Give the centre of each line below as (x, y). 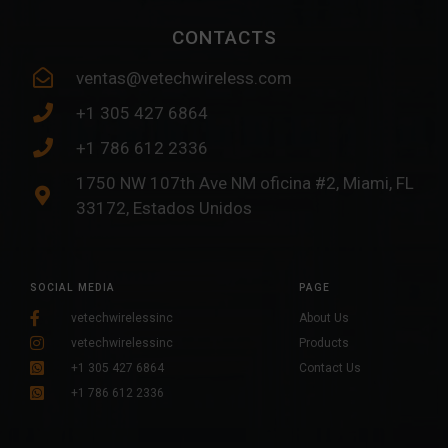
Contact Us (329, 367)
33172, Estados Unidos (164, 207)
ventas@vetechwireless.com (184, 77)
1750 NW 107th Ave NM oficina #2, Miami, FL (245, 182)
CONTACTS (224, 37)
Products (323, 342)
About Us (323, 317)
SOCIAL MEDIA (72, 287)
